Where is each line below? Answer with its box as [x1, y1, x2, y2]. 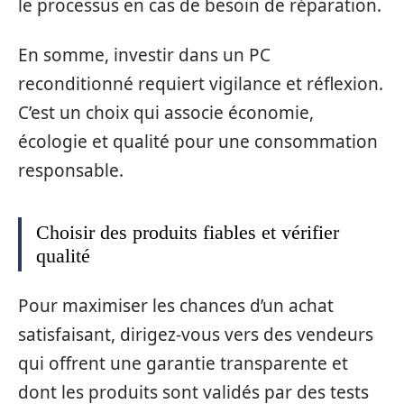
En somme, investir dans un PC [18, 42, 271, 67]
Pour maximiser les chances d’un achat [18, 294, 334, 318]
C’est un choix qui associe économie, [18, 100, 314, 124]
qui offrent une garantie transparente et [18, 352, 348, 376]
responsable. [18, 158, 124, 182]
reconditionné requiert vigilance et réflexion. [18, 71, 383, 96]
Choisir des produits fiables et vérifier [36, 220, 339, 243]
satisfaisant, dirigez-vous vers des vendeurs [18, 323, 373, 347]
